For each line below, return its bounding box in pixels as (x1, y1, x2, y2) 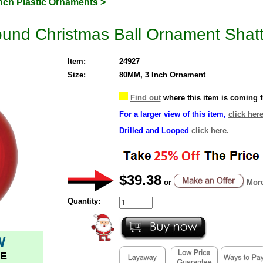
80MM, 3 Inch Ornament (119, 70, 205, 79)
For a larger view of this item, (119, 109, 226, 119)
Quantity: (67, 196, 100, 205)
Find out (130, 93, 161, 102)
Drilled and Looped (119, 126, 189, 135)
